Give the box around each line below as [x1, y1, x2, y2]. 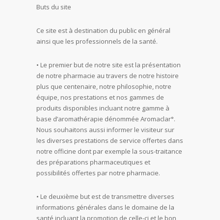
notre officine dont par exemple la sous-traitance [36, 147, 182, 156]
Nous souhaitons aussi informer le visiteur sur [36, 125, 174, 134]
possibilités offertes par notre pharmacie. [36, 168, 160, 177]
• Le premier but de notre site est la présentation [36, 60, 181, 69]
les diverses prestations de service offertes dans [36, 136, 183, 145]
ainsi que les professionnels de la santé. [36, 37, 158, 46]
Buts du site [36, 2, 71, 11]
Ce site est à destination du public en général [36, 26, 170, 35]
